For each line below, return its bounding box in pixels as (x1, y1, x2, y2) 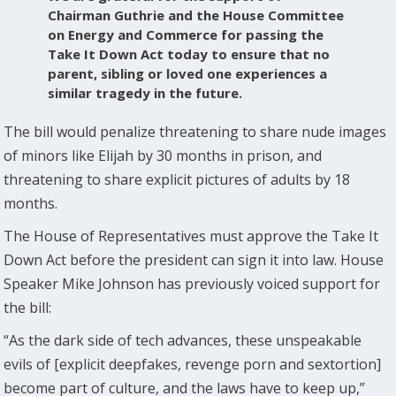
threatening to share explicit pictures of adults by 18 (4, 169, 351, 189)
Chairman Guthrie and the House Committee (48, 5, 345, 24)
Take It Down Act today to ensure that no (48, 44, 331, 63)
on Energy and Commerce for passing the (48, 25, 324, 43)
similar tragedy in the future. (48, 83, 243, 102)
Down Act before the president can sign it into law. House (4, 249, 385, 270)
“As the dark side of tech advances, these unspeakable (4, 330, 362, 350)
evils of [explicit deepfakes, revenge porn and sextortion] (4, 354, 382, 374)
